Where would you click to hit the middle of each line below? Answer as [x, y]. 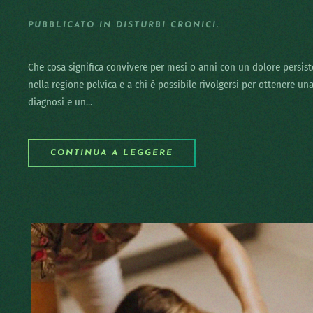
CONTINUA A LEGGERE [112, 153]
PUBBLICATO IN [72, 25]
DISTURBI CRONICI [166, 25]
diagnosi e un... [60, 102]
